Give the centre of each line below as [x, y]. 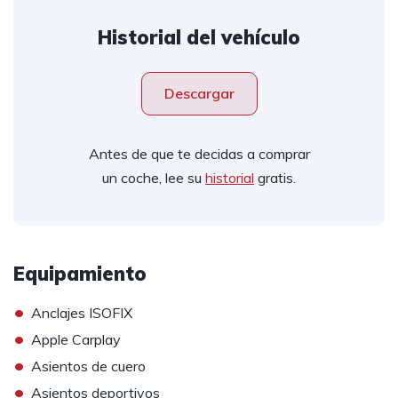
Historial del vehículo [199, 37]
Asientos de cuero [88, 366]
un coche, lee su [154, 178]
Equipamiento [80, 274]
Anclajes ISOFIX [82, 313]
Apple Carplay [76, 339]
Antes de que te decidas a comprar [199, 154]
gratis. [275, 178]
